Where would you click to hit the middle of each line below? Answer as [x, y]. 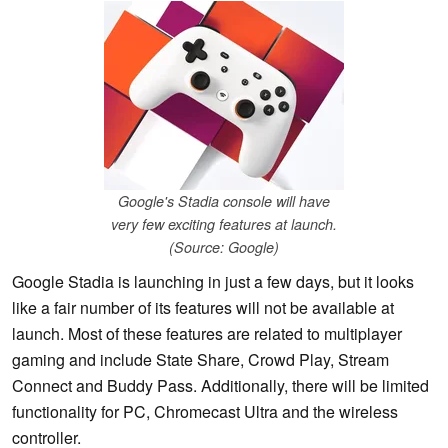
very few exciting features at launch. [224, 224]
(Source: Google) [224, 247]
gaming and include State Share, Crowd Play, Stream [200, 360]
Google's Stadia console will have [224, 201]
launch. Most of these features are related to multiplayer [207, 334]
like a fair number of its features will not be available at [203, 308]
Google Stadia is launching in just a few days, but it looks [213, 282]
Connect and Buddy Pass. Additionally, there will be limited [220, 386]
